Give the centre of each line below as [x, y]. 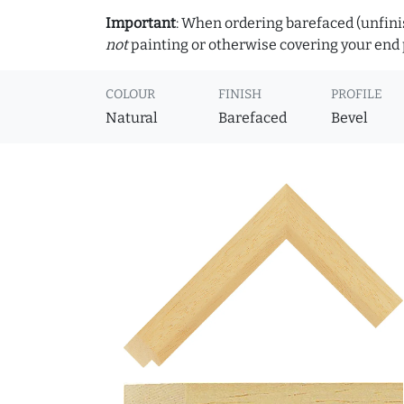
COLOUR [130, 95]
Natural [132, 118]
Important [141, 23]
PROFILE [357, 95]
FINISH [240, 95]
